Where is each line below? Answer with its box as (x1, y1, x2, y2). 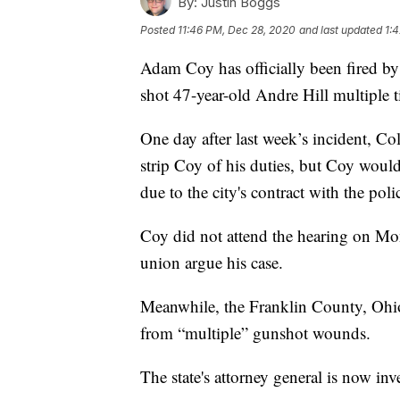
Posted (140, 23, 178, 37)
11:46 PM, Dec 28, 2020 (178, 23, 296, 37)
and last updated (299, 23, 382, 37)
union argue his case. (140, 251, 283, 274)
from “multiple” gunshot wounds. (140, 321, 371, 345)
